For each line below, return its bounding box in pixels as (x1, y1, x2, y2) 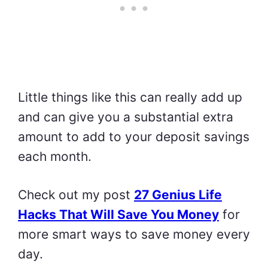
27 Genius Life (134, 187, 222, 203)
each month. (18, 148, 92, 164)
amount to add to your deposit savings (18, 129, 249, 144)
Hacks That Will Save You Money (18, 207, 219, 223)
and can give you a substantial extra (18, 109, 233, 124)
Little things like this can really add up (18, 89, 242, 105)
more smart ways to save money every (18, 227, 250, 242)
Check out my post (18, 187, 134, 203)
